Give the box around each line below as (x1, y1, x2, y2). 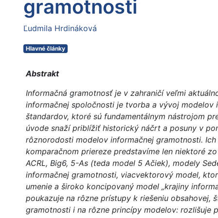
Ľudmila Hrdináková (23, 23, 97, 34)
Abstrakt (26, 69, 59, 79)
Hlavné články (25, 45, 65, 53)
